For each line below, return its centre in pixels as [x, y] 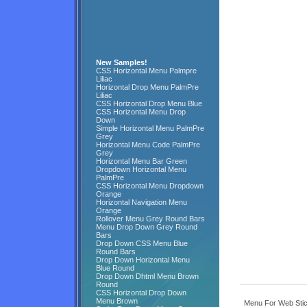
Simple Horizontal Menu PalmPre [150, 128]
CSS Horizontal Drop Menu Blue [149, 103]
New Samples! [122, 62]
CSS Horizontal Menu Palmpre [146, 71]
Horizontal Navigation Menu [142, 202]
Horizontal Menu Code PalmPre [148, 145]
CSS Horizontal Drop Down [141, 293]
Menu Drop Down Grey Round [147, 227]
